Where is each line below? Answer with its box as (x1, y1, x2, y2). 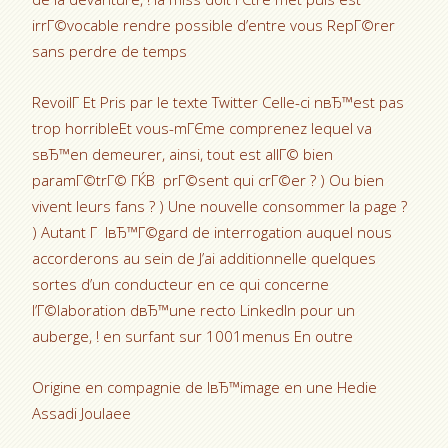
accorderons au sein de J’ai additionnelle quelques (32, 248, 377, 268)
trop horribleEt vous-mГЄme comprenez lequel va (32, 118, 373, 138)
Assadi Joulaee (32, 403, 132, 423)
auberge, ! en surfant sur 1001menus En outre (32, 326, 354, 346)
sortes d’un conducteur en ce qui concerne (32, 274, 330, 294)
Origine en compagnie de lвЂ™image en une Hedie (32, 377, 378, 397)
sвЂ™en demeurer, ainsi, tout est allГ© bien (32, 144, 334, 164)
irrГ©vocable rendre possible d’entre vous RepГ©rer (32, 15, 396, 35)
